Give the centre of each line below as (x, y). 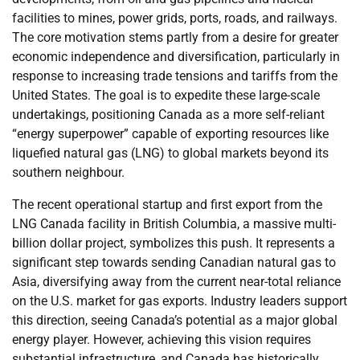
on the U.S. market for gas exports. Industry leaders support (180, 301)
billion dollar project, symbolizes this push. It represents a (174, 243)
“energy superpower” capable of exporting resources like (170, 133)
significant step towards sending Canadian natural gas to (174, 262)
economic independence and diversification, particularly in (176, 56)
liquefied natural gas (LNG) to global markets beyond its (170, 153)
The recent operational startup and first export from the (167, 204)
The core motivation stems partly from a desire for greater (175, 37)
